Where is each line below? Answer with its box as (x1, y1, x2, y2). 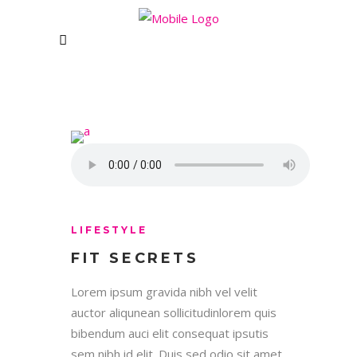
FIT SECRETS (71, 249, 199, 267)
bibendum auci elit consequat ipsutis (71, 325, 269, 341)
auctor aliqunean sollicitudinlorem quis (71, 304, 277, 320)
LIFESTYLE (71, 224, 147, 236)
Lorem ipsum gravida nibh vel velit (71, 284, 257, 300)
